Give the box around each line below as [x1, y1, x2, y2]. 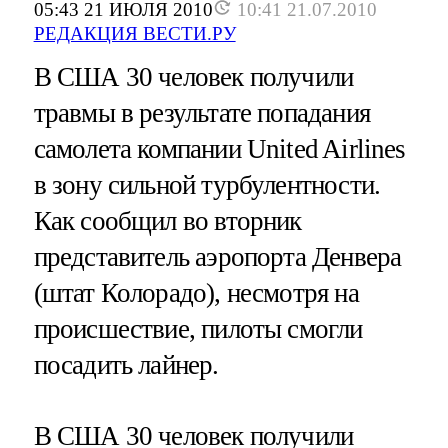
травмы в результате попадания [33, 97, 370, 128]
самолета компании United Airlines [33, 133, 406, 164]
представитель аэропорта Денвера [33, 241, 402, 272]
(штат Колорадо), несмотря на [33, 277, 359, 308]
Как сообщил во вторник [33, 205, 302, 236]
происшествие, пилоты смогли [33, 313, 363, 344]
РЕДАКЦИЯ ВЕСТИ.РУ [33, 22, 236, 44]
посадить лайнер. [33, 349, 219, 380]
